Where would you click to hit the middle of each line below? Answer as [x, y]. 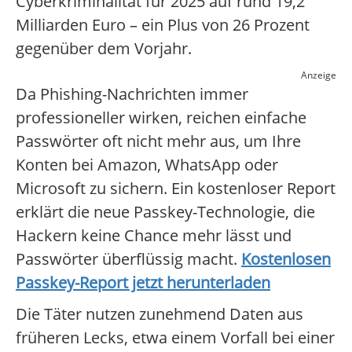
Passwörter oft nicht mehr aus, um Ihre [158, 141]
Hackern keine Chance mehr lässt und [154, 236]
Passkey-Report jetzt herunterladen [143, 283]
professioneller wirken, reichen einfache [161, 118]
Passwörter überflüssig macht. [128, 259]
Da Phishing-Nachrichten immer [132, 94]
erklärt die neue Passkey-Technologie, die [165, 212]
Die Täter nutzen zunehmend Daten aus [159, 314]
